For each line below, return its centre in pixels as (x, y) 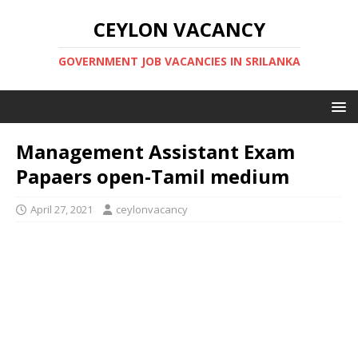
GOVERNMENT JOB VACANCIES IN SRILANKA (179, 61)
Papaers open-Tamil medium (153, 176)
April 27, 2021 (62, 209)
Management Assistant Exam (155, 151)
